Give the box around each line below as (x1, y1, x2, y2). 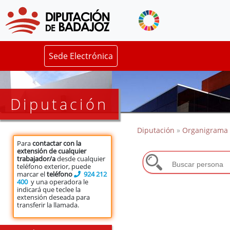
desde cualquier (55, 154, 106, 163)
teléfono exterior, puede (17, 161, 91, 171)
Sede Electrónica (49, 50, 113, 62)
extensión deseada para (17, 192, 90, 202)
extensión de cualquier (17, 146, 87, 156)
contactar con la (32, 138, 82, 148)
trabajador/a (17, 154, 56, 163)
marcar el (17, 169, 47, 179)
